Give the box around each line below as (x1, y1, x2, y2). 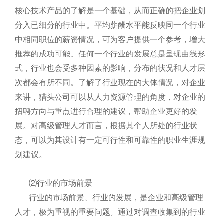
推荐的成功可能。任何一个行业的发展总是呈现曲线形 (15, 50, 205, 58)
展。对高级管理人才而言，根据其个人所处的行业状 (15, 121, 197, 130)
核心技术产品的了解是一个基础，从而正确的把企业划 (15, 6, 205, 15)
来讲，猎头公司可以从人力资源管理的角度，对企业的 (15, 93, 205, 101)
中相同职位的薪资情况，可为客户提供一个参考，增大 (15, 35, 205, 44)
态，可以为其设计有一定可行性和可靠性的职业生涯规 (15, 136, 205, 144)
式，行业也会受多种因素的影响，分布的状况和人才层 (15, 64, 205, 72)
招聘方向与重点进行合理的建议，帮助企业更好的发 (15, 107, 197, 115)
